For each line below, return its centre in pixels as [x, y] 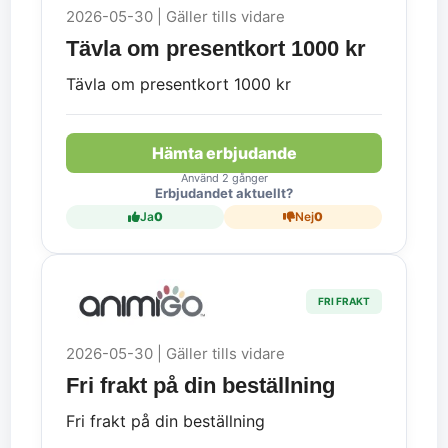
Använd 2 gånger [224, 177]
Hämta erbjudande [224, 152]
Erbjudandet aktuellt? [224, 192]
